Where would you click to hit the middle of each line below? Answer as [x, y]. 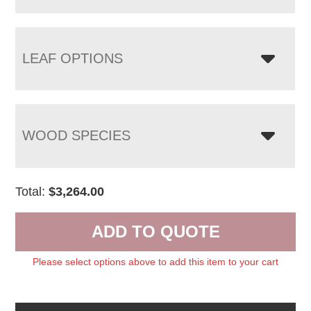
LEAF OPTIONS [73, 58]
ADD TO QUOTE [155, 231]
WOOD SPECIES [77, 135]
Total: [32, 191]
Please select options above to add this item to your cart [155, 261]
